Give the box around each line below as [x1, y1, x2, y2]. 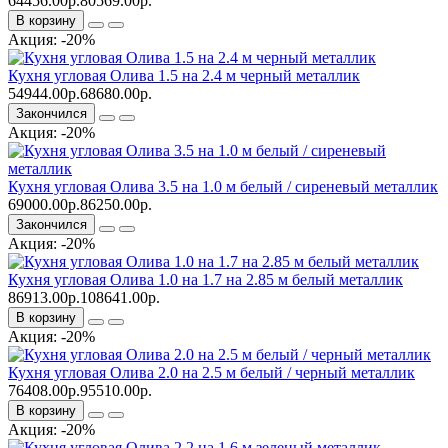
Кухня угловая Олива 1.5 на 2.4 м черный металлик [8, 66, 360, 84]
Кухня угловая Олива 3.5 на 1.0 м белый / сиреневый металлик [8, 177, 438, 195]
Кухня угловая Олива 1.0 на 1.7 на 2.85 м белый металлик [8, 270, 403, 288]
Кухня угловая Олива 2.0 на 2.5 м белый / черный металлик [8, 363, 415, 381]
